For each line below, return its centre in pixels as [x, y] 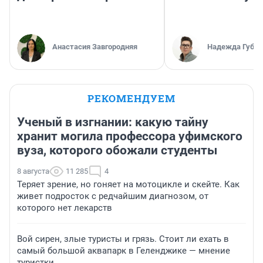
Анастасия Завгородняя [95, 47]
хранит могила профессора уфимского [130, 136]
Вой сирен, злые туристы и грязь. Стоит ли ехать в [123, 239]
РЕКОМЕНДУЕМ [131, 99]
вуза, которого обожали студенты [117, 151]
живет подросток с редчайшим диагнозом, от [113, 196]
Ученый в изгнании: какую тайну [113, 122]
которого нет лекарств [65, 208]
